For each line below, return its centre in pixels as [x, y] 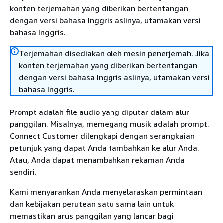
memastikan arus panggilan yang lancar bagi [92, 216]
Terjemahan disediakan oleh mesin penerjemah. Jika [114, 53]
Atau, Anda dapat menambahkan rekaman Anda [97, 160]
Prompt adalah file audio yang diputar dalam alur [100, 112]
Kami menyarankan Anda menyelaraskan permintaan [106, 192]
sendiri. [23, 172]
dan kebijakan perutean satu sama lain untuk [92, 204]
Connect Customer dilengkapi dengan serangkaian [102, 136]
